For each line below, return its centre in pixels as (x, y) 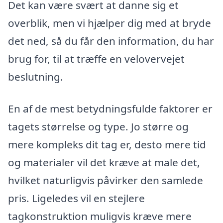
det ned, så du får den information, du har (111, 41)
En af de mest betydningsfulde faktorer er (110, 108)
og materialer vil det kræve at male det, (104, 162)
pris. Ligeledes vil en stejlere (76, 198)
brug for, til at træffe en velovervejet (96, 59)
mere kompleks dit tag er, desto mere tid (107, 144)
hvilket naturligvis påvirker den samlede (106, 180)
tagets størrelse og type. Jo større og (98, 126)
